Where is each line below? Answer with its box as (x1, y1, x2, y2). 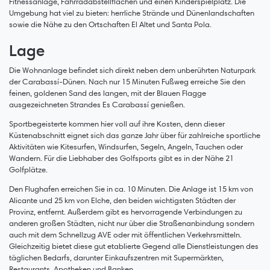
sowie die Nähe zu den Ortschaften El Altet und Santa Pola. (9, 19, 212, 30)
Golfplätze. (9, 164, 48, 175)
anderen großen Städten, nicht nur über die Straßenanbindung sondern (9, 218, 254, 228)
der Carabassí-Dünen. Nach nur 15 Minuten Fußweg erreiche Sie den (9, 76, 245, 87)
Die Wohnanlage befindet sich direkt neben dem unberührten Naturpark (9, 64, 256, 75)
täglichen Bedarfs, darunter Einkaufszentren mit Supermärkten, (9, 252, 224, 263)
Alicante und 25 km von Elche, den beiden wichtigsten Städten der (9, 195, 236, 206)
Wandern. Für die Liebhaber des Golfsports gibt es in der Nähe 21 (9, 152, 234, 163)
